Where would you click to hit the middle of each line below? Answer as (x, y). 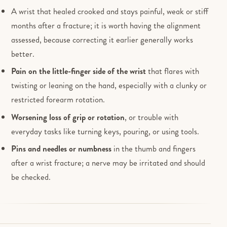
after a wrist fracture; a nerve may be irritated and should (108, 163)
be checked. (31, 177)
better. (23, 53)
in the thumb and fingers (154, 149)
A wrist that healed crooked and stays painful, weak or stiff (110, 11)
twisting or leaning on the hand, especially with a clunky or (109, 85)
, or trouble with (152, 117)
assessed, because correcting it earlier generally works (102, 39)
